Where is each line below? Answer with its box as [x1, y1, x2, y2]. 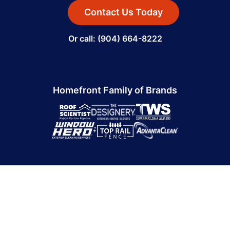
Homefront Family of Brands [53, 85, 177, 96]
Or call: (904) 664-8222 [68, 33, 162, 44]
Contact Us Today [84, 7, 163, 18]
